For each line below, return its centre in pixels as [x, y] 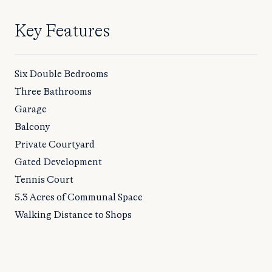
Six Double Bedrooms [61, 74]
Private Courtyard [55, 144]
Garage [31, 109]
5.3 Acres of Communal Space [79, 197]
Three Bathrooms [53, 91]
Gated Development [58, 162]
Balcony [32, 127]
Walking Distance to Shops [73, 215]
